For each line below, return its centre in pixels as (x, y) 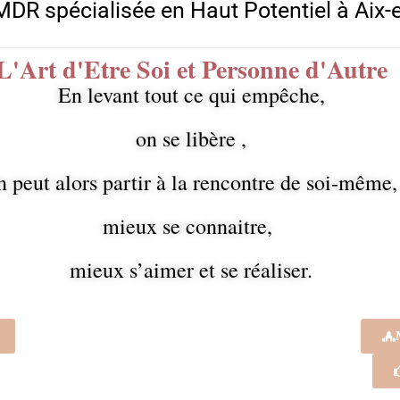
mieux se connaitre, (192, 226)
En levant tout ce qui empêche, (191, 95)
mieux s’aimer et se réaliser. (192, 270)
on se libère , (192, 138)
